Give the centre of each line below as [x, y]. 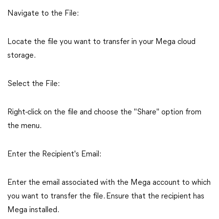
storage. [22, 56]
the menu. [24, 126]
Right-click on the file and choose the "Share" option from [104, 112]
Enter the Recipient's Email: [54, 154]
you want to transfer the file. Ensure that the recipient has [106, 197]
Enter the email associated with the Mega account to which [109, 183]
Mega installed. [33, 210]
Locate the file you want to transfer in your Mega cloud [101, 42]
